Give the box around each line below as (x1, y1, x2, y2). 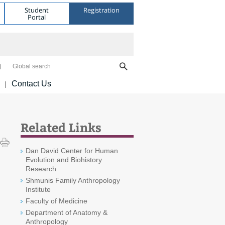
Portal (28, 12, 46, 22)
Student (25, 5, 49, 15)
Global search (13, 63, 51, 70)
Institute (26, 185, 51, 193)
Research (26, 165, 56, 173)
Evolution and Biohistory (26, 156, 102, 164)
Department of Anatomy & (26, 208, 107, 216)
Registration (83, 5, 120, 15)
